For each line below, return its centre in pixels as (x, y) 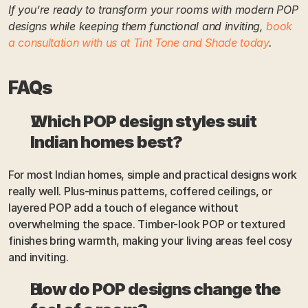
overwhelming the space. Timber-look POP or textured (147, 224)
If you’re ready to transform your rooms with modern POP (153, 9)
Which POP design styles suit (144, 121)
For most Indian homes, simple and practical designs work (153, 174)
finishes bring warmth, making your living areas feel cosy (150, 240)
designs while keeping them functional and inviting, (137, 26)
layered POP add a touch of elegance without (123, 207)
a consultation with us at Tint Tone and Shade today (139, 42)
